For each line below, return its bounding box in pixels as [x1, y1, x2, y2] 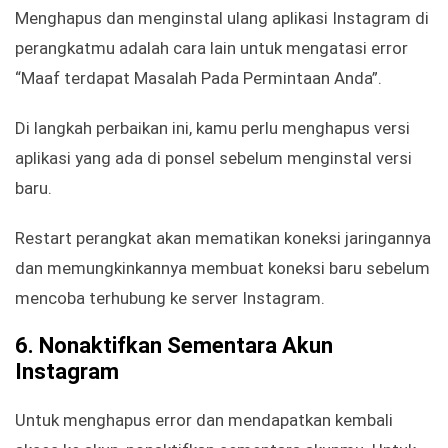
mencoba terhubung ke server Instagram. [15, 288, 325, 309]
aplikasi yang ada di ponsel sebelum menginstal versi [15, 148, 412, 169]
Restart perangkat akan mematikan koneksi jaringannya [15, 228, 431, 249]
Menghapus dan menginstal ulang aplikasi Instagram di [15, 8, 429, 29]
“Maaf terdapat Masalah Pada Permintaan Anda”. [15, 68, 382, 89]
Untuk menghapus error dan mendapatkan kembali [15, 410, 393, 431]
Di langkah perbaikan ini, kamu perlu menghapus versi [15, 118, 410, 139]
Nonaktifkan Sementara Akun [39, 333, 333, 359]
